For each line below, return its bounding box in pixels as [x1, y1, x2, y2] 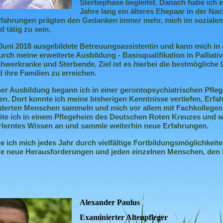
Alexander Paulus [79, 198, 140, 207]
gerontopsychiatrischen [120, 86, 203, 94]
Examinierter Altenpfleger [79, 213, 168, 222]
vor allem [129, 104, 161, 112]
